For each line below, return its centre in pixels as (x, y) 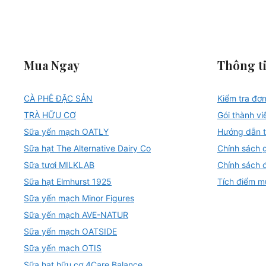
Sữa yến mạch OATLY (66, 131)
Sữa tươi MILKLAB (59, 164)
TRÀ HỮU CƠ (50, 115)
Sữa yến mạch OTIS (63, 248)
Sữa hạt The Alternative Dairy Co (87, 148)
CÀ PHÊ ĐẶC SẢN (58, 98)
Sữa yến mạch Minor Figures (79, 198)
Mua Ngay (52, 65)
